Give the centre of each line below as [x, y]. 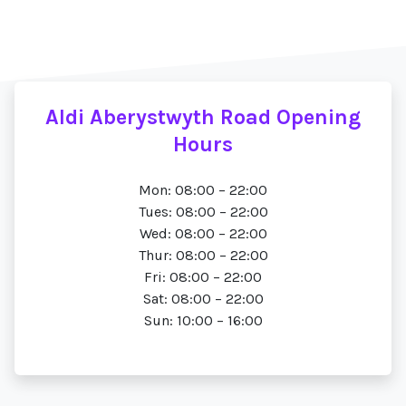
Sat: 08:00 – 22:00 [203, 299]
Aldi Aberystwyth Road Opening [203, 117]
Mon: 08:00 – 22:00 [203, 190]
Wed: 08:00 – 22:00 [203, 233]
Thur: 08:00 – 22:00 [203, 255]
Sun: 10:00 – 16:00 [203, 320]
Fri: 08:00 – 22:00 [203, 277]
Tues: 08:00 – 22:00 [203, 212]
